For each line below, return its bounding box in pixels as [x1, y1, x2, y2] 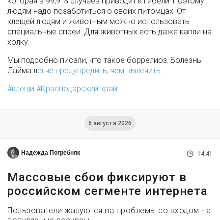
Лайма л [7, 66, 37, 75]
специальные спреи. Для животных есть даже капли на [7, 27, 212, 36]
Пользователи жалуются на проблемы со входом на [7, 206, 211, 215]
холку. [7, 37, 29, 47]
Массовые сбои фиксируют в [7, 170, 187, 184]
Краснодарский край [41, 84, 117, 93]
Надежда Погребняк [21, 149, 80, 156]
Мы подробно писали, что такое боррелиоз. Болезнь [7, 55, 201, 65]
